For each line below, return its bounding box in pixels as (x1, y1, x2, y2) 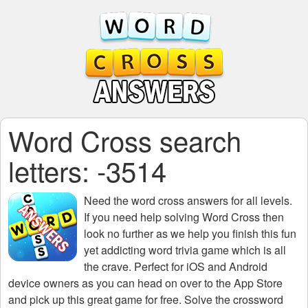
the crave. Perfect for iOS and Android (84, 258, 267, 274)
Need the (84, 192, 131, 208)
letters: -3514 (8, 151, 166, 190)
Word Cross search (8, 120, 241, 159)
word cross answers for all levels (131, 192, 289, 208)
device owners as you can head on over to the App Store (8, 275, 283, 291)
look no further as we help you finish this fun (84, 225, 296, 241)
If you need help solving (84, 209, 202, 225)
